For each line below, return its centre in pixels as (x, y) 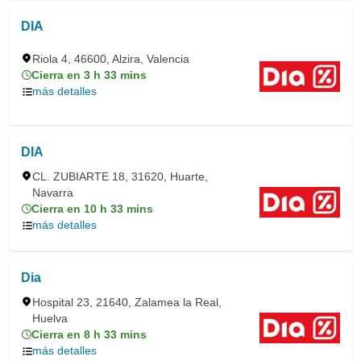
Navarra (53, 193)
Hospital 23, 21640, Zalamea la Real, (127, 302)
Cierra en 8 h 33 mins (89, 334)
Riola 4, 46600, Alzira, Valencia (111, 59)
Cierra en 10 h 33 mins (92, 209)
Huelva (50, 318)
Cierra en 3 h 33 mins (89, 75)
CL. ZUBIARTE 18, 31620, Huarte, (120, 176)
